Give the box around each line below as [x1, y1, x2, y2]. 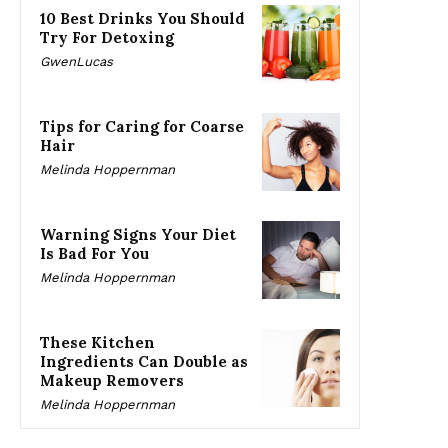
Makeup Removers [40, 371, 184, 391]
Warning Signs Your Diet [40, 225, 236, 245]
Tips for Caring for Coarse [40, 117, 244, 137]
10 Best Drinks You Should [40, 9, 245, 29]
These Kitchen [40, 333, 155, 353]
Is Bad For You [40, 244, 149, 264]
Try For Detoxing [40, 28, 174, 48]
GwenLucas [40, 54, 113, 70]
